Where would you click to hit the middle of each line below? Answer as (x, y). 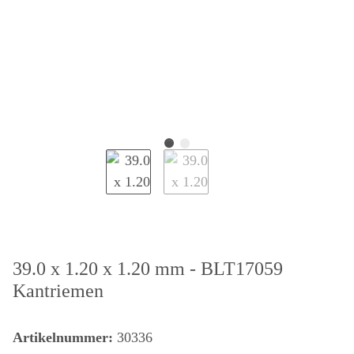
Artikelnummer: (65, 338)
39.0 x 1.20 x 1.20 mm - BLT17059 (148, 269)
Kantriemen (58, 291)
